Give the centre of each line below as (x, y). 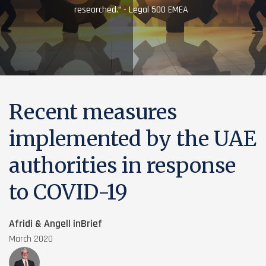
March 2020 (31, 239)
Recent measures (93, 112)
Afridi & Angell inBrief (56, 224)
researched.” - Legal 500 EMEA (131, 10)
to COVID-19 (68, 192)
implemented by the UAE (133, 139)
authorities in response (122, 166)
